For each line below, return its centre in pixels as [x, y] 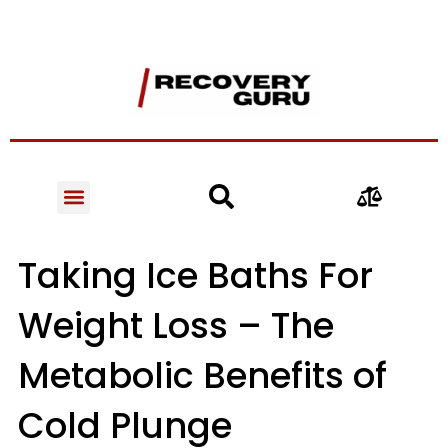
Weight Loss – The [175, 326]
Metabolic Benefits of [202, 376]
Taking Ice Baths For [195, 276]
